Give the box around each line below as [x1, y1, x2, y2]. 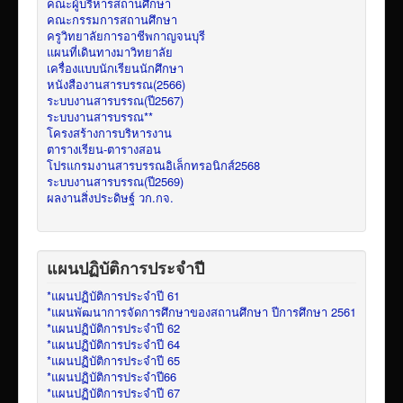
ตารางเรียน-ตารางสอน [47, 139, 161, 157]
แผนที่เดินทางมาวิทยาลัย [47, 42, 173, 60]
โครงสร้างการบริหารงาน [47, 123, 172, 141]
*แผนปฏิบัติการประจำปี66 [47, 367, 176, 385]
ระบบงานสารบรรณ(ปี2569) [47, 172, 184, 190]
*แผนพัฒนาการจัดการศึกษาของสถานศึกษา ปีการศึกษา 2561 [47, 302, 356, 320]
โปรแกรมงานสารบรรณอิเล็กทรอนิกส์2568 [47, 156, 260, 174]
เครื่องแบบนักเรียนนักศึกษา [47, 58, 184, 76]
